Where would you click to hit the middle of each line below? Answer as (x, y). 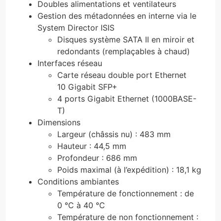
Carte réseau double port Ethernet (122, 75)
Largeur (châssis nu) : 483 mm (114, 134)
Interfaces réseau (70, 63)
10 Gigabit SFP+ (87, 87)
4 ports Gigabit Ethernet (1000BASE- (127, 99)
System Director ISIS (76, 28)
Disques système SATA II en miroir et (126, 40)
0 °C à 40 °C (81, 205)
